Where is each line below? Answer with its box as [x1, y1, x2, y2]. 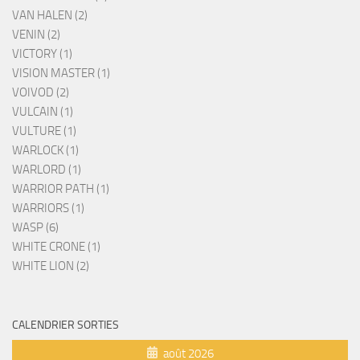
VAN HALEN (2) [12, 8, 88, 23]
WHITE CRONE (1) [12, 239, 100, 255]
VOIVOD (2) [12, 85, 69, 100]
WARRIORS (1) [12, 201, 84, 216]
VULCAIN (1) [12, 104, 73, 120]
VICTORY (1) [12, 47, 72, 62]
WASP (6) [12, 220, 59, 235]
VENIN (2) [12, 27, 60, 43]
